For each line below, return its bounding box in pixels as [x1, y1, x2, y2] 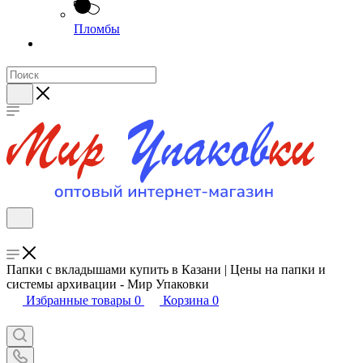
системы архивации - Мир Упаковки [6, 277, 209, 291]
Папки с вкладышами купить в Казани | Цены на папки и [6, 263, 326, 276]
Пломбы [74, 22, 120, 36]
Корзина [163, 293, 209, 307]
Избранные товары [26, 293, 131, 307]
